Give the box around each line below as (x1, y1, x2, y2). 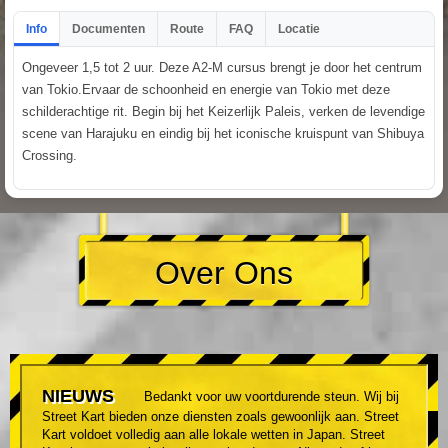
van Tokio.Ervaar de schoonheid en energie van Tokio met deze (22, 81, 390, 97)
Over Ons (155, 255, 293, 292)
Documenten (72, 21, 145, 36)
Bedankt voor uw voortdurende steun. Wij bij (144, 389, 399, 405)
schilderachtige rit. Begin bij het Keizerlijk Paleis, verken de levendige (22, 103, 425, 119)
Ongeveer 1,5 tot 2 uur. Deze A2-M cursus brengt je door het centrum (22, 59, 422, 75)
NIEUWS (42, 386, 114, 407)
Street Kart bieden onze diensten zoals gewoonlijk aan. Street (42, 409, 399, 425)
